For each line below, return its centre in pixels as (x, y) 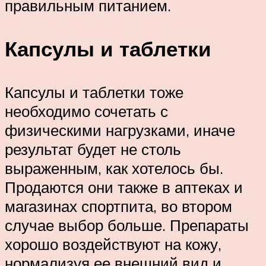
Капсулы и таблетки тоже (94, 92)
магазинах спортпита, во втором (118, 206)
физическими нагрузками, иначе (120, 130)
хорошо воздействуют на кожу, (113, 244)
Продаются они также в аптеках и (124, 187)
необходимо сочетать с (86, 111)
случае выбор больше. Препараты (127, 225)
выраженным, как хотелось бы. (114, 168)
